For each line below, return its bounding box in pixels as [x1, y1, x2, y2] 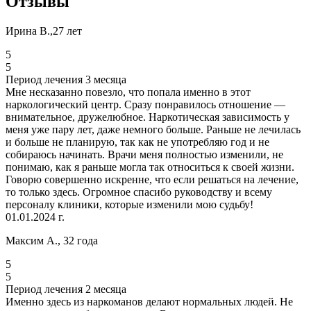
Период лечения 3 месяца [6, 74, 126, 85]
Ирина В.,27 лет [6, 25, 82, 37]
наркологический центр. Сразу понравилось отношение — [6, 99, 285, 110]
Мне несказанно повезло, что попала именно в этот [6, 86, 251, 98]
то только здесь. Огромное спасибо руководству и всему [6, 186, 272, 198]
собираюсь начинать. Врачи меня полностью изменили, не [6, 149, 283, 160]
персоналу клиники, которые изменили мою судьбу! [6, 199, 253, 210]
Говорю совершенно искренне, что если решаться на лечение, [6, 174, 299, 185]
